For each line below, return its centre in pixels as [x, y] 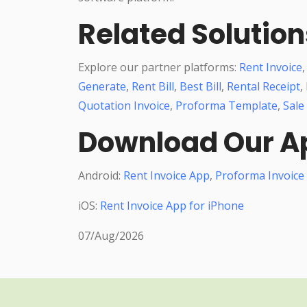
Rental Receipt [263, 86]
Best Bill [200, 86]
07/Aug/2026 [111, 235]
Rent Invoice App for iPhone [172, 205]
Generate [102, 86]
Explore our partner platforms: [159, 67]
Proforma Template [226, 105]
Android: [101, 175]
